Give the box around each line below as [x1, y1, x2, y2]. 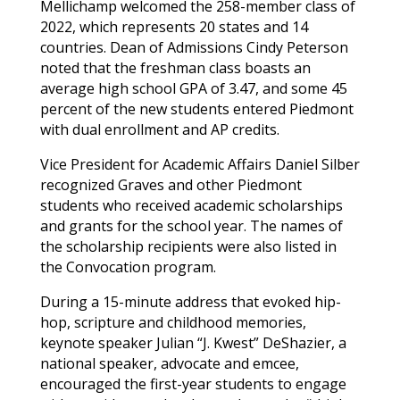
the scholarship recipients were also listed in [39, 236, 337, 256]
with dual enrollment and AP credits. [39, 119, 279, 139]
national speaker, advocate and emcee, [39, 353, 299, 373]
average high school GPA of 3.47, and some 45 [39, 78, 347, 98]
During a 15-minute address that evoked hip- [39, 291, 341, 312]
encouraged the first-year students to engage [39, 373, 346, 394]
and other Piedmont [163, 174, 302, 195]
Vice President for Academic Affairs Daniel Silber [39, 154, 360, 174]
